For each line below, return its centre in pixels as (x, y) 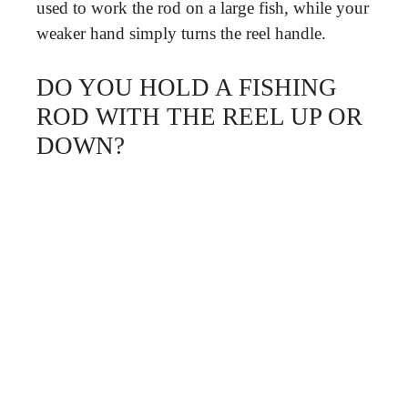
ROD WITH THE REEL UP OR (199, 116)
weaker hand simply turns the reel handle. (181, 33)
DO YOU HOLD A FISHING (187, 87)
